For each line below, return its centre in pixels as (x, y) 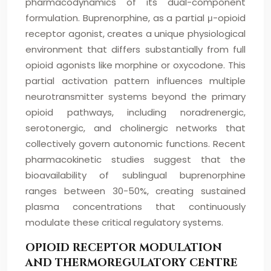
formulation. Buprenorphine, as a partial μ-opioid (135, 18)
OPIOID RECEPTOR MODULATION (124, 248)
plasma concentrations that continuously (135, 207)
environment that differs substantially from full (135, 49)
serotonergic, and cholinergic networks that (135, 128)
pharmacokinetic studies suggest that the (135, 159)
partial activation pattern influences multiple (135, 81)
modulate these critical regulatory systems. (124, 222)
